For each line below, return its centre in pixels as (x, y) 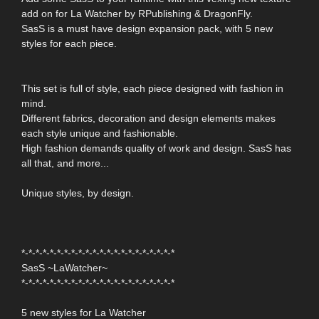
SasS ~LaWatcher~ (64, 268)
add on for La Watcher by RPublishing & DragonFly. (137, 14)
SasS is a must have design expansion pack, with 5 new (147, 29)
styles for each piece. (69, 44)
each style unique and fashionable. (100, 134)
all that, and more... (65, 163)
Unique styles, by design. (78, 193)
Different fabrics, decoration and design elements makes (148, 119)
